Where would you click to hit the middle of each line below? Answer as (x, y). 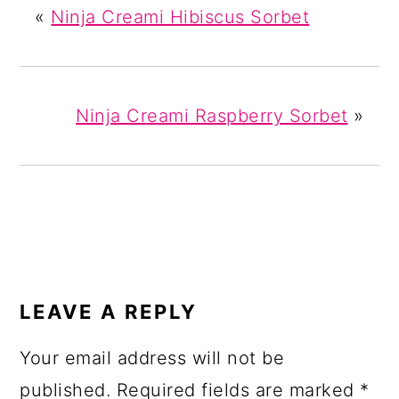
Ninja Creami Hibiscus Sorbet (180, 17)
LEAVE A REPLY (109, 312)
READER (70, 270)
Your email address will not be (152, 358)
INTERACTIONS (117, 295)
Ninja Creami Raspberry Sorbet (212, 116)
